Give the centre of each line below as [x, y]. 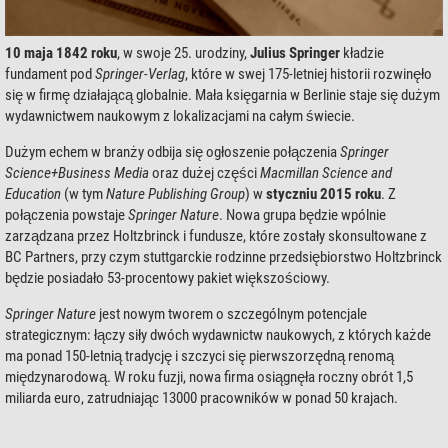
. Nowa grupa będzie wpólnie [302, 215]
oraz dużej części [204, 173]
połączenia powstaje [66, 215]
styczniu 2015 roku [323, 194]
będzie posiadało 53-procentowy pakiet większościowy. [167, 278]
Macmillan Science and [326, 173]
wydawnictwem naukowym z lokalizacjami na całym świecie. [180, 116]
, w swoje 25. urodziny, [183, 53]
